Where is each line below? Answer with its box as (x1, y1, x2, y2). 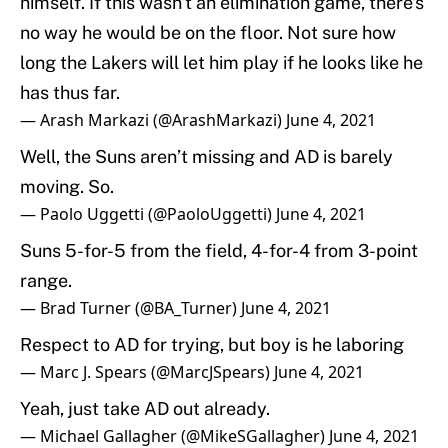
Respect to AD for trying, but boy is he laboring (20, 334, 404, 356)
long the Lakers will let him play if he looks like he (20, 52, 423, 74)
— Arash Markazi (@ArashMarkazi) (20, 109, 286, 132)
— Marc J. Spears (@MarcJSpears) (20, 361, 274, 384)
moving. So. (20, 176, 114, 198)
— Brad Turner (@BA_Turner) (20, 297, 241, 320)
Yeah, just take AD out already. (20, 398, 270, 420)
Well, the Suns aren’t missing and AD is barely (20, 146, 393, 168)
